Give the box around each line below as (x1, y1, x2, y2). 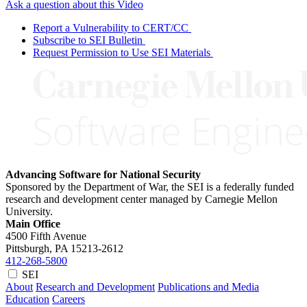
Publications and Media (158, 280, 259, 293)
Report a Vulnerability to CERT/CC (33, 21, 188, 34)
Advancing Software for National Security (5, 168, 201, 180)
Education (5, 293, 49, 305)
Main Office (5, 217, 60, 230)
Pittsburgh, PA (5, 242, 68, 254)
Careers (52, 293, 85, 305)
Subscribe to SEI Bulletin (33, 34, 143, 46)
